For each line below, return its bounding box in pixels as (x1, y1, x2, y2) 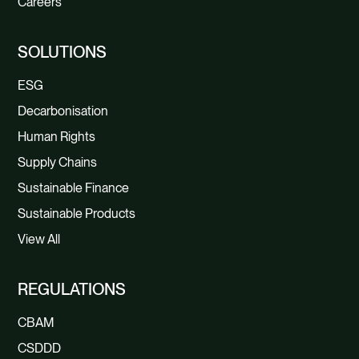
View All (18, 232, 61, 248)
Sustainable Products (18, 206, 136, 222)
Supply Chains (18, 155, 98, 171)
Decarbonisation (18, 103, 109, 119)
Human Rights (18, 129, 96, 145)
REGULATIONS (18, 280, 127, 300)
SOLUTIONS (18, 42, 107, 63)
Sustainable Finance (18, 180, 130, 196)
